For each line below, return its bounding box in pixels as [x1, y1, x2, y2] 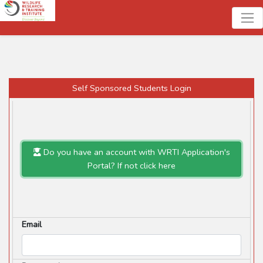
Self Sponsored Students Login [72, 82, 191, 94]
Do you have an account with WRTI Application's [41, 146, 230, 158]
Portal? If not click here [87, 159, 176, 171]
